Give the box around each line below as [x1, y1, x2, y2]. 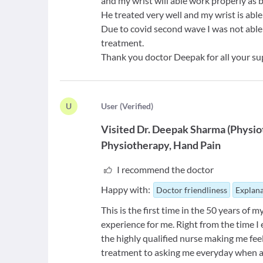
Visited [101, 123, 136, 136]
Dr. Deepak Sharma [137, 123, 226, 136]
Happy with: [101, 184, 151, 195]
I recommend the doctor [116, 164, 214, 175]
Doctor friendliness [156, 185, 228, 195]
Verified [122, 101, 151, 111]
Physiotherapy [101, 139, 170, 151]
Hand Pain [173, 139, 221, 151]
